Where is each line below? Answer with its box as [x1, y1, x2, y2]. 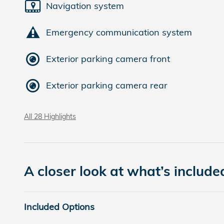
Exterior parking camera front [46, 53, 170, 64]
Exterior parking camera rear [46, 79, 167, 91]
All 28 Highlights [24, 111, 76, 120]
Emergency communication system [46, 26, 192, 38]
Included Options [24, 200, 94, 212]
